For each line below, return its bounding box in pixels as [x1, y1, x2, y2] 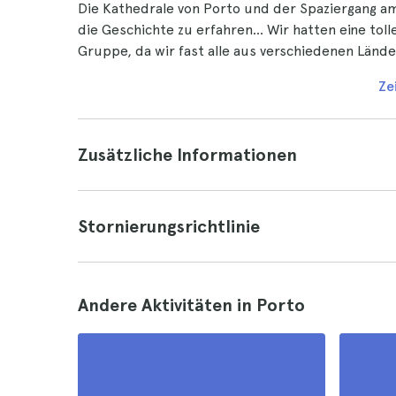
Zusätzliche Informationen [78, 144, 297, 165]
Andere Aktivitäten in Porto [78, 294, 305, 316]
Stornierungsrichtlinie [78, 216, 260, 237]
